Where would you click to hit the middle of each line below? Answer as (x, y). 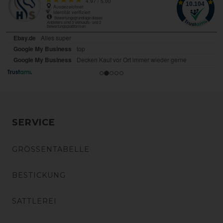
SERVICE (34, 122)
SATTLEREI (34, 201)
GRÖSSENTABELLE (51, 149)
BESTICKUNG (39, 175)
